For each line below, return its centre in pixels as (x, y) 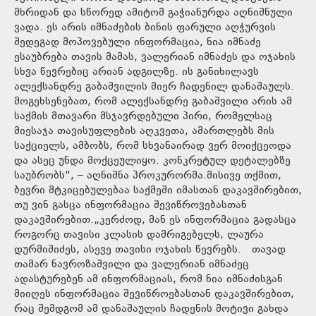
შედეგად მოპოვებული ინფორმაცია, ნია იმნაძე (138, 42)
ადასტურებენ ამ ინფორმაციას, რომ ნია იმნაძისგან (148, 279)
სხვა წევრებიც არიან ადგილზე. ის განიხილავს (136, 72)
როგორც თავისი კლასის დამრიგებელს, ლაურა (139, 235)
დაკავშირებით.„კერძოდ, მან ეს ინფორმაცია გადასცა (155, 220)
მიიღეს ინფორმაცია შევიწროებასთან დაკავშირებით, (154, 294)
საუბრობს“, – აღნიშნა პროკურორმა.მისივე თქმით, (148, 176)
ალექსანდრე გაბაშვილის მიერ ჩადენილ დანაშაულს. (154, 87)
